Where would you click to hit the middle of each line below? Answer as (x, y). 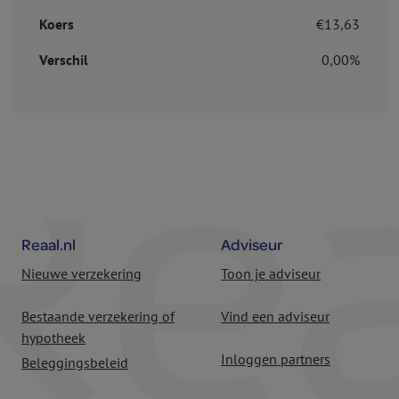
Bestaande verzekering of (98, 317)
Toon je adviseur (271, 274)
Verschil (64, 60)
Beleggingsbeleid (75, 363)
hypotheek (53, 338)
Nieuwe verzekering (81, 274)
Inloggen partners (276, 359)
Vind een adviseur (275, 317)
